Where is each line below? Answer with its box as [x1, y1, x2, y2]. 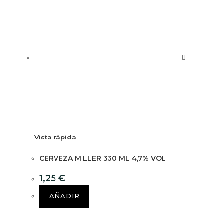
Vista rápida [34, 133, 76, 141]
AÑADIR [49, 192, 80, 200]
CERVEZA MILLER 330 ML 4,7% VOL [39, 154, 166, 163]
